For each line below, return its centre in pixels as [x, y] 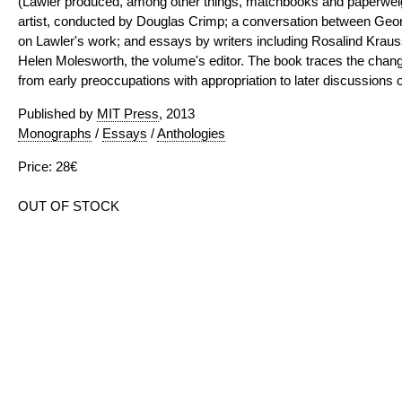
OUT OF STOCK [69, 206]
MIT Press [128, 114]
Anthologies [191, 133]
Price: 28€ [48, 166]
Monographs [55, 133]
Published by [57, 114]
